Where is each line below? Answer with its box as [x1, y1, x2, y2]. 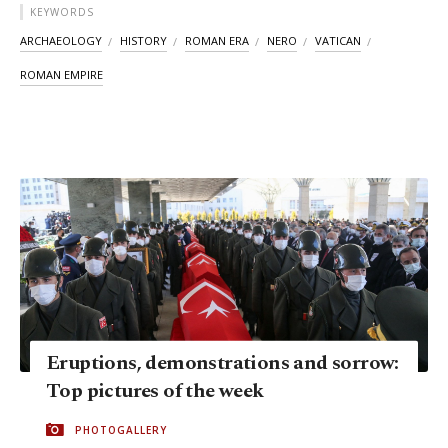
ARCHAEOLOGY [20, 33, 102, 49]
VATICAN [315, 33, 361, 49]
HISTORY [120, 33, 167, 49]
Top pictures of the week [46, 376, 264, 407]
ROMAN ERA [185, 33, 249, 49]
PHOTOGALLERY [75, 423, 167, 438]
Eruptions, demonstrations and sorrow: [46, 348, 399, 379]
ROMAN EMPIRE [20, 67, 103, 83]
